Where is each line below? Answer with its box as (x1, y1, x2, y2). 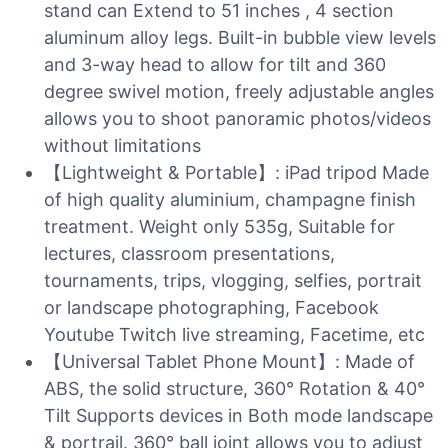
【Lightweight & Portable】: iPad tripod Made (44, 162, 429, 183)
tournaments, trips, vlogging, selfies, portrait (44, 270, 422, 291)
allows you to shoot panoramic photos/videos (44, 108, 431, 129)
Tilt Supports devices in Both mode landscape (44, 405, 433, 426)
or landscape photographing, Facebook (44, 297, 379, 318)
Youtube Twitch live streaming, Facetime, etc (44, 324, 425, 345)
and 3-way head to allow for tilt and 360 (44, 54, 386, 75)
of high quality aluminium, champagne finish (44, 189, 416, 210)
